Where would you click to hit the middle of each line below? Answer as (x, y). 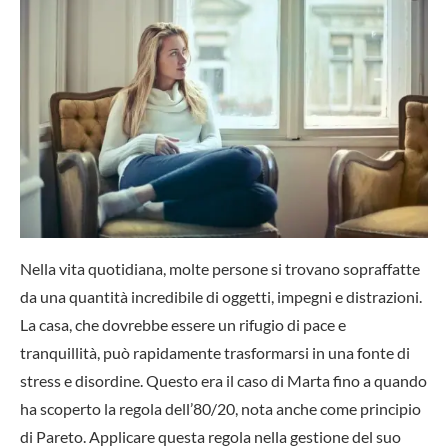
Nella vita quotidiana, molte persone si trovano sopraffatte (220, 268)
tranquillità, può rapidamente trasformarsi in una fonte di (215, 352)
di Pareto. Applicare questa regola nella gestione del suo (210, 436)
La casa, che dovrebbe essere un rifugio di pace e (183, 324)
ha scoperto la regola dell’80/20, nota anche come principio (220, 408)
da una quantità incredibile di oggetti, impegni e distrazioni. (221, 296)
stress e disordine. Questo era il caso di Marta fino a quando (223, 380)
